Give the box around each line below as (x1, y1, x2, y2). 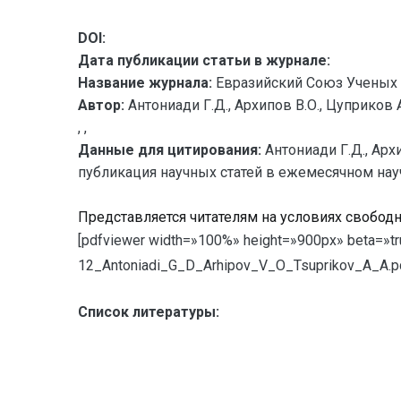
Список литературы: (78, 303, 219, 320)
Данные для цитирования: (78, 141, 265, 158)
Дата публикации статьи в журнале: (78, 52, 330, 69)
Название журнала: (78, 74, 212, 91)
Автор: (78, 97, 124, 114)
